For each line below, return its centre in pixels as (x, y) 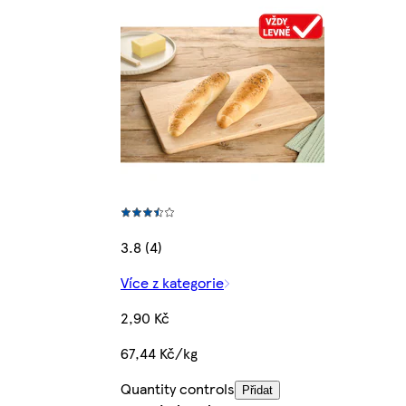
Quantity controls (178, 389)
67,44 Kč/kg (159, 353)
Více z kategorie (172, 283)
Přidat (257, 391)
